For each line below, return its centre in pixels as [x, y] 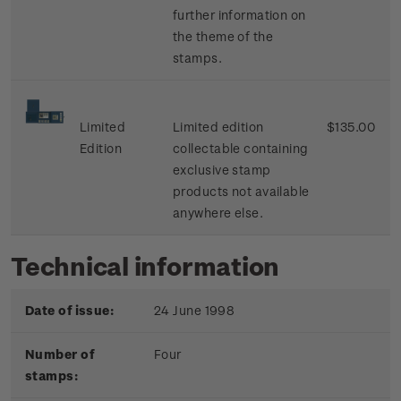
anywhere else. [218, 213]
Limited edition [218, 127]
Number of [60, 354]
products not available [241, 192]
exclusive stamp [222, 170]
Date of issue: [70, 311]
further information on [239, 15]
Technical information [145, 266]
